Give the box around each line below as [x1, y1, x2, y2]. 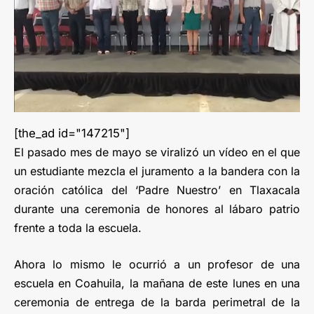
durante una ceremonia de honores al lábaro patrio [14, 201, 300, 216]
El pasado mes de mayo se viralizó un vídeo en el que [14, 144, 300, 159]
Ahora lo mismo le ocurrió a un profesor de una [14, 257, 300, 271]
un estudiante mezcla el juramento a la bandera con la [14, 163, 300, 178]
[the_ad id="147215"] [14, 125, 130, 140]
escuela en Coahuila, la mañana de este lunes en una [14, 275, 300, 290]
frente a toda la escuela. [14, 220, 142, 235]
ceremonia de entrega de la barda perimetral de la [14, 294, 300, 309]
